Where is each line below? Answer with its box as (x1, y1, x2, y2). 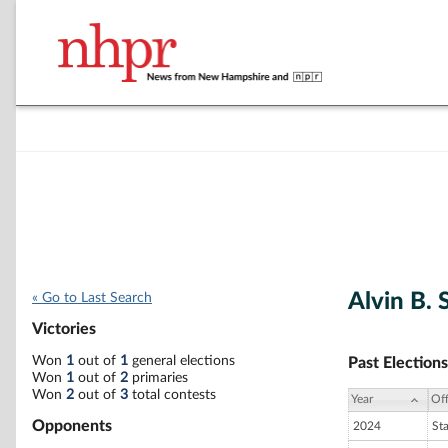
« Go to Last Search (32, 291, 152, 305)
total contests (128, 387, 216, 402)
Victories (32, 321, 96, 338)
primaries (128, 370, 188, 385)
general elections (128, 353, 235, 368)
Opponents (32, 417, 112, 434)
